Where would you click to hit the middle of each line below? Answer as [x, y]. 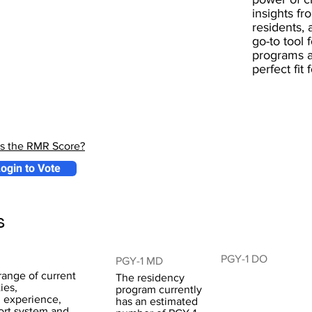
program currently [159, 289]
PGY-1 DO [244, 259]
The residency [150, 278]
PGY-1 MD [139, 261]
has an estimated [157, 301]
